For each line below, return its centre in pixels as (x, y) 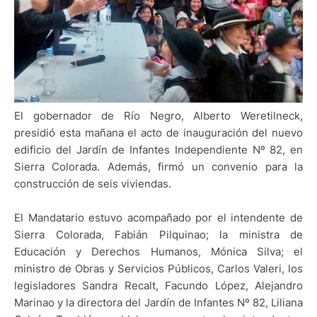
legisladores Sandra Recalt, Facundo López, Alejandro (158, 285)
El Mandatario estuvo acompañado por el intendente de (158, 217)
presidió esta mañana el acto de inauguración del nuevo (158, 132)
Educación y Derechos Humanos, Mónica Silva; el (158, 251)
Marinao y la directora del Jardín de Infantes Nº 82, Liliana (158, 302)
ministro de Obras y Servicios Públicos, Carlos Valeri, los (158, 268)
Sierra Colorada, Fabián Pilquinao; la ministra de (158, 234)
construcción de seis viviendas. (93, 183)
